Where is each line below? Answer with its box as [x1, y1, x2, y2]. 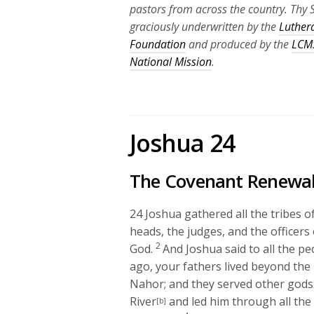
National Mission [130, 54, 212, 69]
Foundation [130, 36, 186, 52]
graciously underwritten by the [130, 19, 280, 34]
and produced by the [186, 36, 292, 52]
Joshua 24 [130, 127, 235, 159]
